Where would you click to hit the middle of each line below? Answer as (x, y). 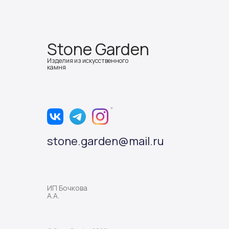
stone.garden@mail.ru (106, 141)
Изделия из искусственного (88, 61)
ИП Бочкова (67, 188)
